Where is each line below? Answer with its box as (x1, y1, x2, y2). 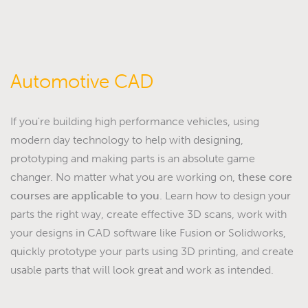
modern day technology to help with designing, (10, 133, 243, 147)
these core (238, 170, 292, 184)
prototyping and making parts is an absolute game (10, 152, 255, 166)
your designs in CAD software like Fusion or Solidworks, (10, 226, 286, 240)
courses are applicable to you (10, 189, 159, 203)
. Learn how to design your (159, 189, 291, 203)
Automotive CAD (10, 69, 153, 93)
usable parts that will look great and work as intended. (10, 263, 274, 277)
